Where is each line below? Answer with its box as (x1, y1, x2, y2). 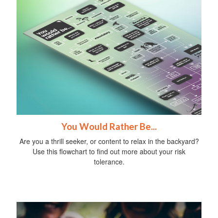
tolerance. (93, 156, 125, 166)
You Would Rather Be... (61, 121, 157, 132)
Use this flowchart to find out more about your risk (33, 146, 185, 156)
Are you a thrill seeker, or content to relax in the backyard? (19, 136, 199, 146)
